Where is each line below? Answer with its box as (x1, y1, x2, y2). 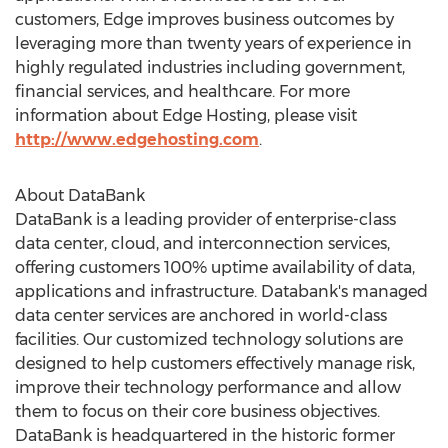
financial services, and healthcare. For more (15, 82, 350, 101)
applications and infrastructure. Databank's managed (15, 282, 428, 301)
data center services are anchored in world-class (15, 306, 387, 325)
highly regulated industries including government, (15, 58, 405, 77)
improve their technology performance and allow (15, 378, 401, 397)
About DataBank (15, 186, 145, 205)
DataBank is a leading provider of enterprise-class (15, 210, 396, 229)
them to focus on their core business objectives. (15, 402, 380, 421)
